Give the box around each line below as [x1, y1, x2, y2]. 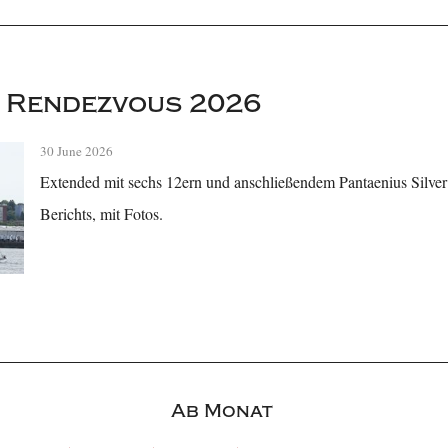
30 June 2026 [40, 142, 114, 161]
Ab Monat [170, 399, 273, 422]
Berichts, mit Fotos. [40, 203, 164, 225]
